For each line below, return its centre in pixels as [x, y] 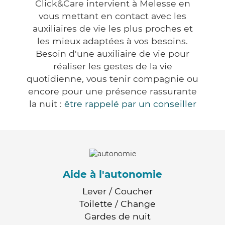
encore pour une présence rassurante [113, 91]
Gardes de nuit [118, 216]
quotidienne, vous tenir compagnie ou [113, 79]
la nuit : [46, 104]
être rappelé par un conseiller [130, 104]
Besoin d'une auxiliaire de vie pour [113, 54]
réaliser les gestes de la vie [113, 66]
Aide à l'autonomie [113, 174]
